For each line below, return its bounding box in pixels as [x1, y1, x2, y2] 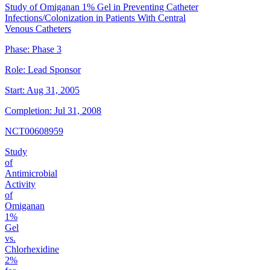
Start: [5, 85, 25, 96]
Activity [5, 179, 36, 190]
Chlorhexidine [5, 244, 59, 255]
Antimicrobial [5, 168, 57, 179]
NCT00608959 [5, 126, 63, 137]
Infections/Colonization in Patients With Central [5, 13, 186, 24]
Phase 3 [32, 44, 61, 55]
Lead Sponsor [28, 64, 81, 75]
